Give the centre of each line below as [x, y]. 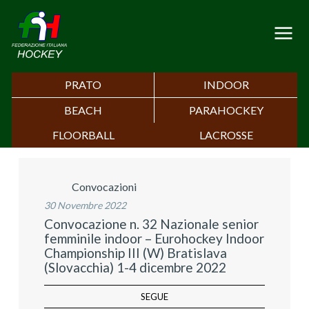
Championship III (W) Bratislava [136, 252]
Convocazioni [104, 186]
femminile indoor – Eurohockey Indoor [154, 238]
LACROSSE [226, 135]
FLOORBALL [83, 135]
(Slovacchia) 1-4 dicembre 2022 [135, 267]
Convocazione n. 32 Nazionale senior [151, 223]
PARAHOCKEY [226, 110]
